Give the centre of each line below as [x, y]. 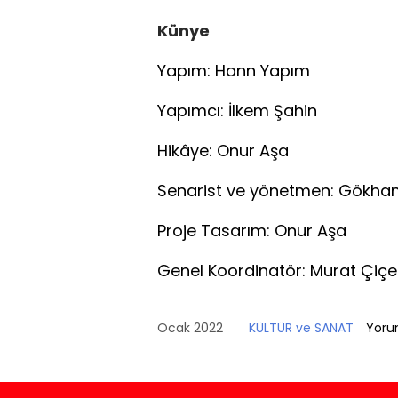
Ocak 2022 [190, 328]
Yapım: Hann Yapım [234, 71]
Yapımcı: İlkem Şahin [237, 111]
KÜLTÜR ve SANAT [301, 328]
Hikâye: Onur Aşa [223, 151]
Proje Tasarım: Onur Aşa [252, 231]
